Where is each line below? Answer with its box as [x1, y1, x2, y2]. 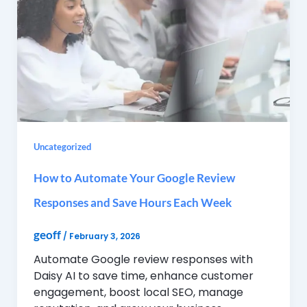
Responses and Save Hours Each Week [33, 195, 232, 210]
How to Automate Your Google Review [33, 170, 235, 185]
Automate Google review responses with [33, 251, 253, 268]
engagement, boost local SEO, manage [33, 284, 243, 301]
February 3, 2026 [69, 231, 140, 243]
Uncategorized [33, 140, 91, 152]
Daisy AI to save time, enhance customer [33, 268, 254, 284]
